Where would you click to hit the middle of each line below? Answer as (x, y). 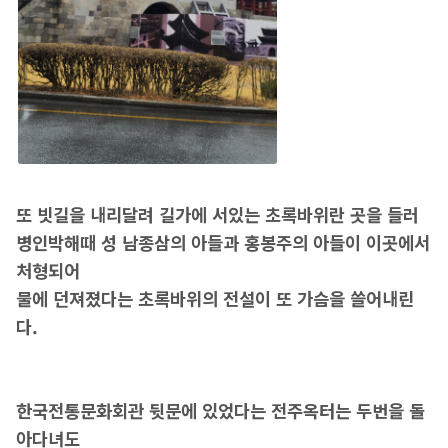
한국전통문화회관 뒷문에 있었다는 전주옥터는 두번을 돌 (220, 411)
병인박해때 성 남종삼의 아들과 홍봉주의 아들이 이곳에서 (222, 243)
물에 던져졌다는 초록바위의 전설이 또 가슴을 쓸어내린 (214, 299)
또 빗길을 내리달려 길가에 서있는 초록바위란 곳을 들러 (219, 215)
